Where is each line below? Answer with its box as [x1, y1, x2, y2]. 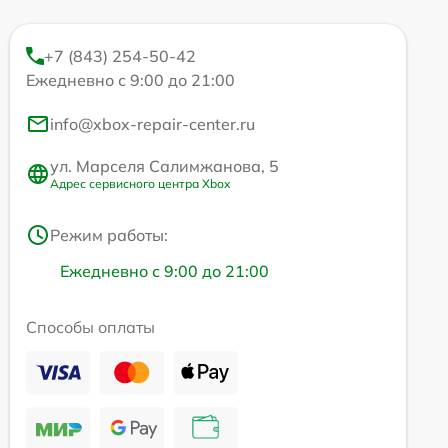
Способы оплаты [26, 317, 155, 338]
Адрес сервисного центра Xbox [50, 176, 230, 192]
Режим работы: [50, 225, 168, 246]
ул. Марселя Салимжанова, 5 [50, 156, 279, 177]
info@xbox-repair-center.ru [50, 114, 255, 135]
